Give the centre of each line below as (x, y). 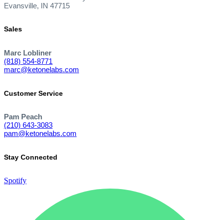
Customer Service (33, 93)
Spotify (15, 181)
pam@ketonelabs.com (40, 134)
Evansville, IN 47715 (37, 5)
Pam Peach (23, 117)
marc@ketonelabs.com (41, 69)
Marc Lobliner (28, 53)
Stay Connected (31, 157)
